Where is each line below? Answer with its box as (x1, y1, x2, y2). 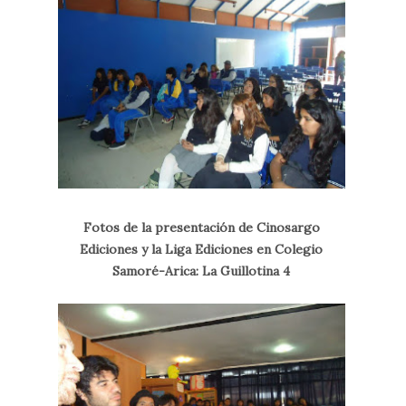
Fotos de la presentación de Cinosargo (82, 218, 320, 236)
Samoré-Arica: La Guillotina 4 (112, 262, 291, 279)
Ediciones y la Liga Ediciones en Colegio (80, 240, 324, 257)
